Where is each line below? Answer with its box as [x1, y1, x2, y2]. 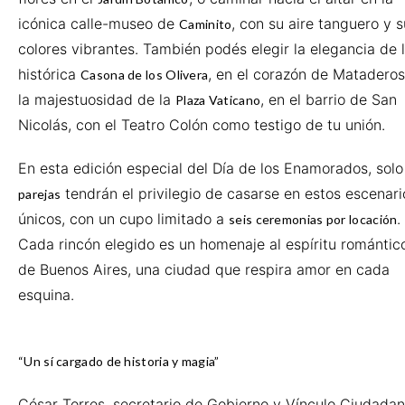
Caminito [179, 16, 232, 32]
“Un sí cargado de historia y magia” [18, 353, 220, 369]
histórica [18, 65, 80, 83]
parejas [18, 186, 61, 202]
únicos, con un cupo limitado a [18, 210, 229, 228]
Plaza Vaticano [175, 92, 261, 108]
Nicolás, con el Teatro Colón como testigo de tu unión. [18, 116, 385, 134]
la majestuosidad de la [18, 90, 175, 108]
